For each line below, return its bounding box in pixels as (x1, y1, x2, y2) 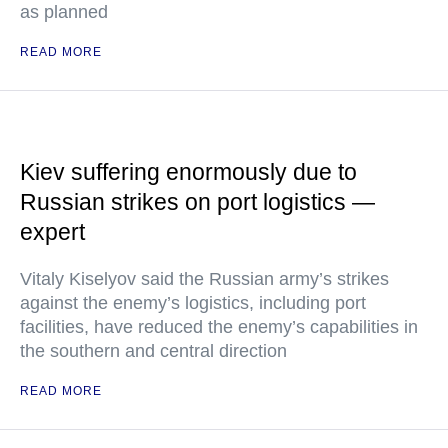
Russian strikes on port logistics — (20, 189, 375, 215)
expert (20, 219, 85, 245)
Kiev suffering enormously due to (20, 159, 357, 185)
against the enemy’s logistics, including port (20, 293, 366, 313)
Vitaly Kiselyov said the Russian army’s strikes (20, 269, 389, 289)
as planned (20, 2, 108, 22)
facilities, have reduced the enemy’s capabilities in (20, 317, 418, 337)
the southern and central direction (20, 341, 287, 361)
